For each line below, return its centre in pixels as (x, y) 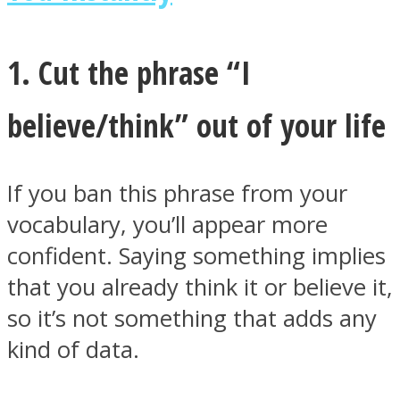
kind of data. (73, 350)
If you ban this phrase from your (177, 194)
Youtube (98, 332)
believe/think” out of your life (196, 125)
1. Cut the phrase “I (129, 73)
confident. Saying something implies (196, 256)
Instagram (110, 129)
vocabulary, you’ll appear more (167, 225)
